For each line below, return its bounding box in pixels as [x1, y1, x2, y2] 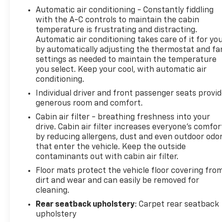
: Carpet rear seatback [135, 200, 220, 209]
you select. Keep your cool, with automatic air [36, 65, 207, 74]
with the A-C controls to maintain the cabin [36, 16, 200, 24]
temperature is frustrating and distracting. [36, 26, 198, 34]
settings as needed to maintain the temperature [36, 55, 217, 64]
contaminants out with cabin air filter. [36, 153, 179, 161]
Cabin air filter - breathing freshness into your [36, 113, 211, 121]
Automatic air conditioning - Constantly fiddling [36, 6, 214, 14]
